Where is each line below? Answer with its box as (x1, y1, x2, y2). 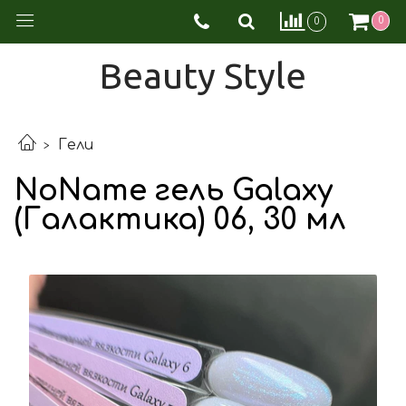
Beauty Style (100, 55, 306, 96)
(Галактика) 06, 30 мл (14, 203, 346, 236)
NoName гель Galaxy (14, 174, 333, 207)
